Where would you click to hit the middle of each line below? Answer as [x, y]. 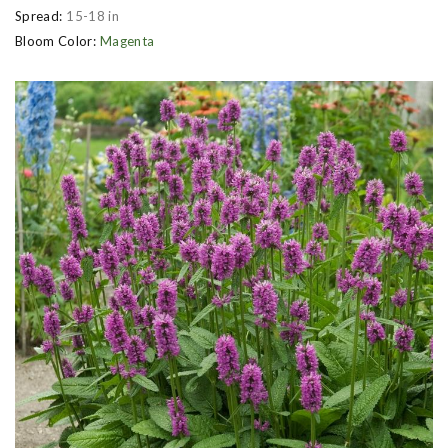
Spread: [39, 15]
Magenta [127, 40]
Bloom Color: [55, 40]
